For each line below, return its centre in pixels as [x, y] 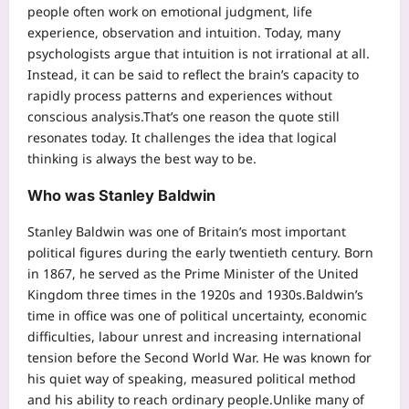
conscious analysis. [85, 117]
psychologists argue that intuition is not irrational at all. [199, 54]
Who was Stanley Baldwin [121, 195]
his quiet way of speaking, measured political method [192, 378]
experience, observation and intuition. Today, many [184, 33]
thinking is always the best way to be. [142, 159]
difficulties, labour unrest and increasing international [194, 336]
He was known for [317, 357]
